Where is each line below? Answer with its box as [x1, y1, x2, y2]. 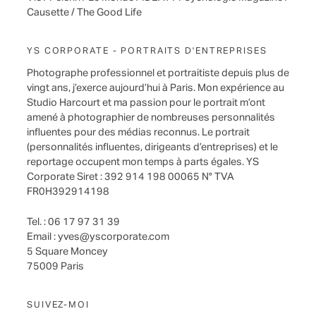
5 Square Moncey [27, 247, 108, 257]
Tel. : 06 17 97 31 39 [27, 217, 120, 228]
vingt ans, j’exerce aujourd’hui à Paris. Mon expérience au [27, 83, 284, 93]
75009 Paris [27, 262, 84, 272]
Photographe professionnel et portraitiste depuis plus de [27, 68, 289, 78]
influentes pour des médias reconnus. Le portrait [27, 127, 250, 138]
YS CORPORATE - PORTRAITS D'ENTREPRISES [27, 46, 267, 56]
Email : [27, 232, 58, 243]
